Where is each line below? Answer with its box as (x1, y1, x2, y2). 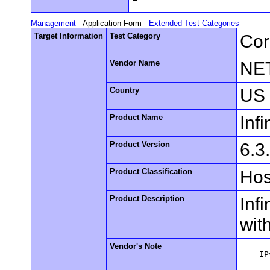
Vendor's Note (110, 241, 162, 251)
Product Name (110, 112, 163, 122)
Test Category (110, 31, 161, 40)
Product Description (110, 193, 185, 203)
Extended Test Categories (149, 18, 240, 28)
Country (110, 85, 140, 95)
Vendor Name (110, 58, 160, 67)
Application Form (83, 18, 145, 28)
